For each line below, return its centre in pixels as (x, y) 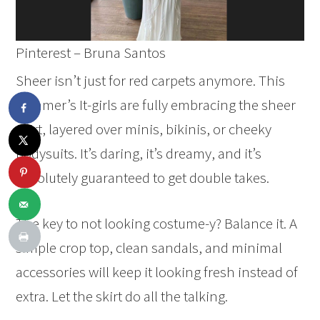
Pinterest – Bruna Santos (91, 52)
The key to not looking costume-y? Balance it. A (157, 223)
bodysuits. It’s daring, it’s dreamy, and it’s (139, 153)
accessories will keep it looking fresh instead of (157, 271)
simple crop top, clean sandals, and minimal (149, 247)
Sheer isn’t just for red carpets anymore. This (151, 80)
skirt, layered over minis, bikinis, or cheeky (144, 129)
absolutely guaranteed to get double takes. (143, 177)
